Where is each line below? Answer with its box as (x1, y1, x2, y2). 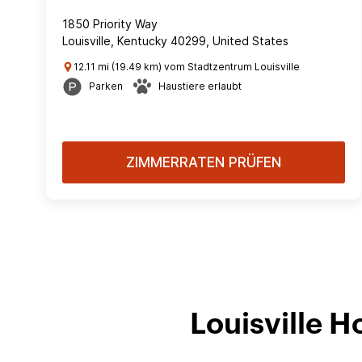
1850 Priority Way (62, 17, 158, 31)
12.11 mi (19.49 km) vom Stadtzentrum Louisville (74, 61, 300, 73)
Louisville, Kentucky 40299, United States (62, 34, 288, 48)
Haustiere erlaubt (158, 80, 242, 92)
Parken (89, 80, 123, 92)
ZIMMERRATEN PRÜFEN (126, 154, 281, 170)
